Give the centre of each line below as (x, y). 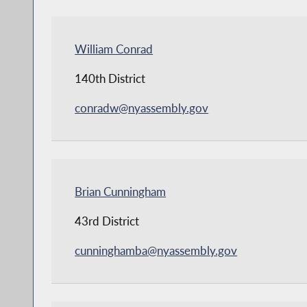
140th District (110, 78)
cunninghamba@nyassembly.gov (156, 250)
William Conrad (114, 49)
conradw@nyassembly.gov (142, 108)
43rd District (107, 221)
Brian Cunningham (121, 191)
